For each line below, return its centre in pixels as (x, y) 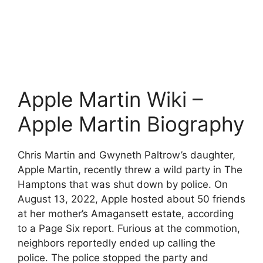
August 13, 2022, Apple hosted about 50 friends (131, 199)
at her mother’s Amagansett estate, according (126, 213)
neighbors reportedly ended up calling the (117, 243)
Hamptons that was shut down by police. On (123, 184)
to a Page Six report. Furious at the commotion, (129, 228)
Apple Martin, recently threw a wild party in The (130, 169)
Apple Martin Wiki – (110, 99)
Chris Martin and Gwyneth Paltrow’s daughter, (127, 155)
